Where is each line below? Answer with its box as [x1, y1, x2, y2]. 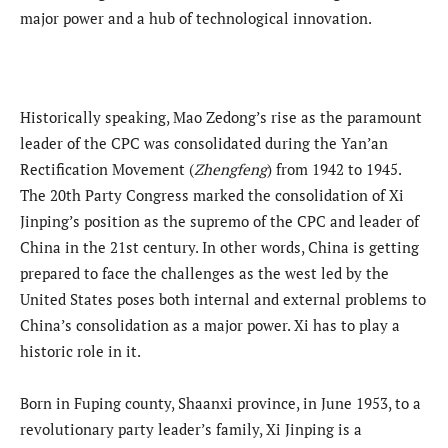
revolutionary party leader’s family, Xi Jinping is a [20, 418, 362, 439]
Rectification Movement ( [20, 158, 194, 179]
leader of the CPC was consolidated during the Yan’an [20, 132, 388, 153]
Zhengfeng [194, 158, 267, 179]
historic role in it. [20, 340, 144, 361]
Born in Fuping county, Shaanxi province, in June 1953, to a [20, 392, 421, 413]
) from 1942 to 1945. [267, 158, 401, 179]
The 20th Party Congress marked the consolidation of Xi [20, 184, 404, 205]
